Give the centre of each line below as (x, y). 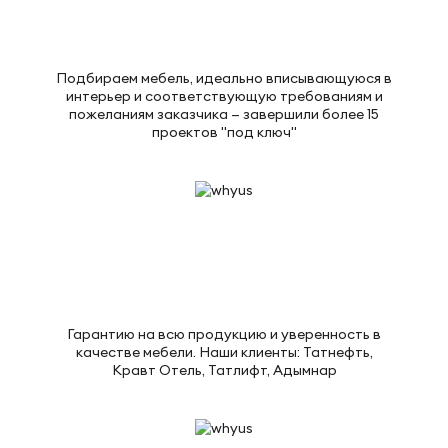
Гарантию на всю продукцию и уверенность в (224, 333)
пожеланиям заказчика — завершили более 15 (224, 113)
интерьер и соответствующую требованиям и (224, 95)
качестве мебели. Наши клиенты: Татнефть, (224, 351)
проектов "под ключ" (224, 131)
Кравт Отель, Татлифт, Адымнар (224, 369)
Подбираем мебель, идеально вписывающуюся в (224, 77)
